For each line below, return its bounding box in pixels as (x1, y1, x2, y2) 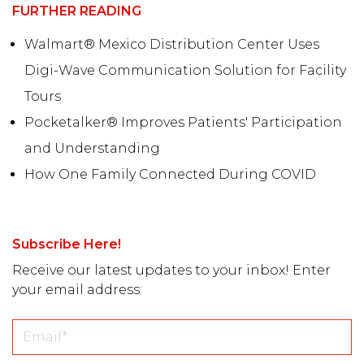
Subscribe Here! (12, 236, 121, 252)
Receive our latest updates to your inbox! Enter (12, 262, 331, 278)
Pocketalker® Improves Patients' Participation (24, 114, 342, 130)
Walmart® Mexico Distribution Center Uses (24, 36, 319, 52)
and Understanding (24, 140, 160, 156)
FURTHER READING (12, 2, 141, 19)
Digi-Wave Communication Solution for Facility (24, 62, 346, 78)
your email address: (12, 281, 142, 297)
